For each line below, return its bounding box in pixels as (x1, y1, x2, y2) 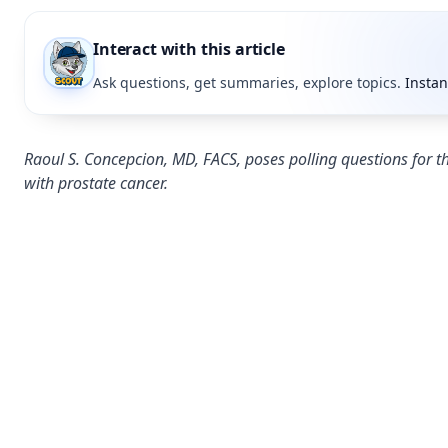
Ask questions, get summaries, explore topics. (93, 73, 401, 92)
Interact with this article (93, 38, 285, 60)
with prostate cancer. (24, 172, 168, 194)
